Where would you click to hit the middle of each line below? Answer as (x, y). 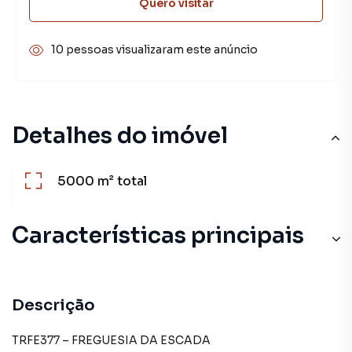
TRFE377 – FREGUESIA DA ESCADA (111, 340)
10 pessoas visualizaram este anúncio (154, 49)
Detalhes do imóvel (120, 136)
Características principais (158, 235)
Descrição (53, 305)
